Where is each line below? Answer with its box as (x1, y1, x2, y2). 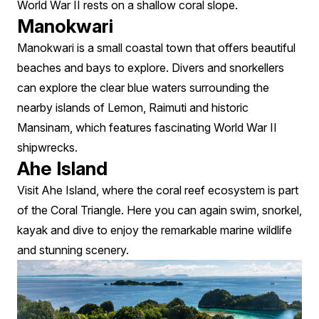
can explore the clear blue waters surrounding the (17, 80, 269, 95)
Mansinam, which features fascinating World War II (17, 120, 277, 135)
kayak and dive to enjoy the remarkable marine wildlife (17, 222, 292, 237)
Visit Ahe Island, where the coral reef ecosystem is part (17, 182, 298, 197)
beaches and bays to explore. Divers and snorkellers (17, 60, 284, 75)
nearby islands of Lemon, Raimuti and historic (17, 100, 249, 115)
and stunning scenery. (17, 242, 129, 257)
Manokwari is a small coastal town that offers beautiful (17, 40, 296, 55)
